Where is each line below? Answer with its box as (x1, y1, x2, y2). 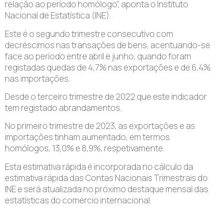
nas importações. (5, 73, 70, 84)
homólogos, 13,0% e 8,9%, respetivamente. (5, 143, 164, 154)
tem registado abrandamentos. (5, 102, 122, 114)
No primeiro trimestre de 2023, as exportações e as (5, 120, 195, 132)
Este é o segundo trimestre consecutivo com (5, 28, 173, 39)
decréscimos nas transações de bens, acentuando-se (5, 39, 210, 51)
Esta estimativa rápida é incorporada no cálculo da (5, 161, 193, 172)
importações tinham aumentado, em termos (5, 131, 170, 143)
